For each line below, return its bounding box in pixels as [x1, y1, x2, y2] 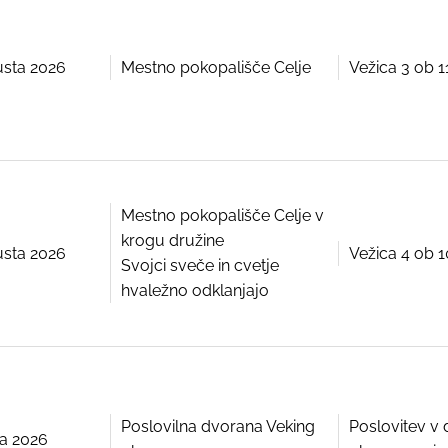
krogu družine [121, 231, 224, 251]
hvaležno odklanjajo [121, 281, 269, 301]
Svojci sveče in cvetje [121, 256, 279, 276]
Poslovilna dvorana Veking [121, 417, 315, 437]
